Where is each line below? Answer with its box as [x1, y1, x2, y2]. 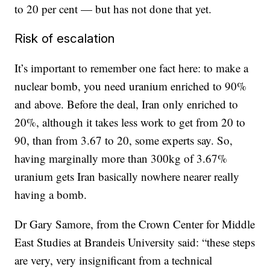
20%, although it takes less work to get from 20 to [14, 115, 246, 130]
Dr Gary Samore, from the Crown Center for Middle [14, 216, 256, 231]
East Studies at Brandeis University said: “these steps [14, 234, 256, 250]
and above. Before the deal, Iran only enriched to [14, 96, 239, 111]
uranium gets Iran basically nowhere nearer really [14, 169, 240, 184]
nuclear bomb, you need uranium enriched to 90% [14, 78, 247, 93]
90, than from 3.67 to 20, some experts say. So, [14, 133, 233, 148]
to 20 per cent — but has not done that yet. [14, 1, 212, 16]
